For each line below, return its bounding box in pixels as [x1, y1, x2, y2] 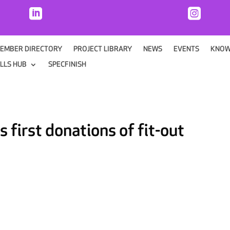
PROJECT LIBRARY [73, 45, 132, 53]
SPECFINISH [48, 60, 87, 69]
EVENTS [174, 45, 200, 53]
